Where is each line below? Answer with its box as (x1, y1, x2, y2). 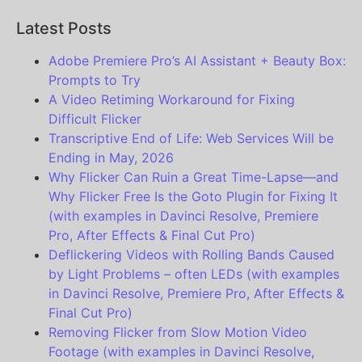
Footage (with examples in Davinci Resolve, (48, 343, 314, 360)
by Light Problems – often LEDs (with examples (48, 266, 339, 283)
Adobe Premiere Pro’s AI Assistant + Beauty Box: (48, 53, 346, 69)
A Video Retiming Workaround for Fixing (48, 91, 295, 108)
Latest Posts (16, 19, 112, 39)
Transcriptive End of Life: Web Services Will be (48, 130, 334, 147)
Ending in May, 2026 (48, 149, 174, 166)
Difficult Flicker (48, 111, 141, 128)
